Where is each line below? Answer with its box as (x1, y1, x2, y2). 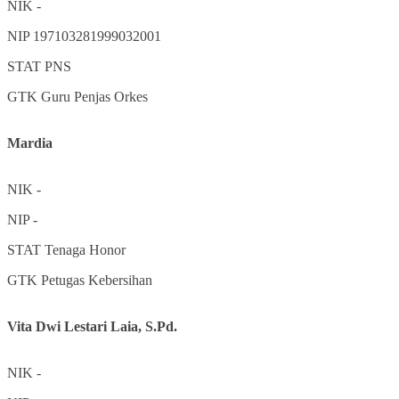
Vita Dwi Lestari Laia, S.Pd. (7, 318, 177, 334)
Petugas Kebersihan (41, 272, 152, 288)
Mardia (7, 134, 53, 151)
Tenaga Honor (45, 241, 126, 257)
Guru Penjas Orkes (41, 88, 148, 104)
